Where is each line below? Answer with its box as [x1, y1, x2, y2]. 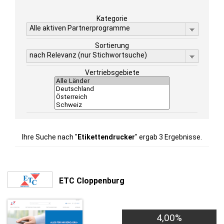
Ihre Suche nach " [22, 133, 77, 141]
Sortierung [95, 41, 129, 49]
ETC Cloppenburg [59, 175, 124, 185]
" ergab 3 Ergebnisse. [135, 133, 202, 141]
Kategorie [96, 14, 127, 22]
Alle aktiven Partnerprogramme [29, 24, 130, 32]
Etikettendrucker [77, 133, 135, 141]
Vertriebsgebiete [84, 68, 139, 76]
